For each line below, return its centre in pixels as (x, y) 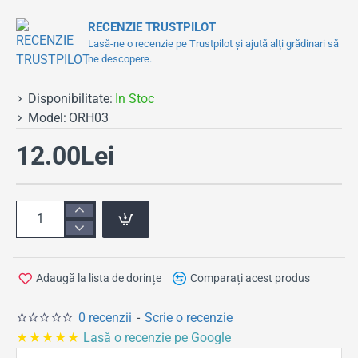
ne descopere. (120, 58)
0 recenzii (105, 317)
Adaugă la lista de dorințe (99, 278)
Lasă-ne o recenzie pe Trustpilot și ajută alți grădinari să (213, 43)
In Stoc (135, 98)
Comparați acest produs (250, 278)
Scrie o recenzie (189, 317)
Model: (47, 117)
